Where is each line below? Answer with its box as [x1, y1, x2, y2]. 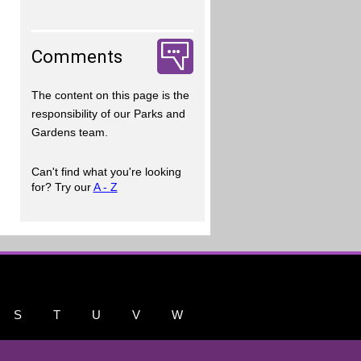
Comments [31, 45, 122, 67]
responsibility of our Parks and [31, 107, 185, 121]
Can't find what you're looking [31, 164, 181, 178]
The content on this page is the [31, 89, 189, 102]
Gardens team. [31, 126, 108, 139]
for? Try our [31, 180, 93, 193]
